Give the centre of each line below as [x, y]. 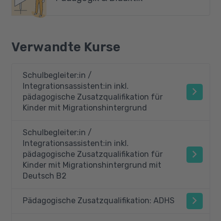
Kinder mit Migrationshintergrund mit [92, 165]
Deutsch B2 [45, 176]
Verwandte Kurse [66, 47]
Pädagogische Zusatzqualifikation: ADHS [99, 201]
